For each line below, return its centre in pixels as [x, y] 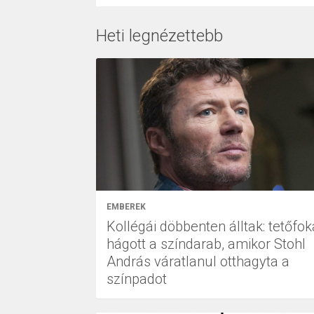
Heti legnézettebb [159, 35]
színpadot [137, 279]
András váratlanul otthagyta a [198, 261]
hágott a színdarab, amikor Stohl [206, 244]
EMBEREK [126, 206]
